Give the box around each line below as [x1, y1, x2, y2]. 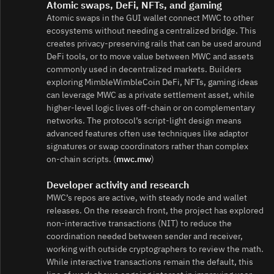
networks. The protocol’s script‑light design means [46, 114, 242, 126]
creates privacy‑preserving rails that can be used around [46, 37, 261, 49]
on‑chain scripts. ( [46, 153, 116, 165]
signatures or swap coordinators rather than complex [46, 140, 248, 152]
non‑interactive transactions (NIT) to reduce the [46, 217, 232, 229]
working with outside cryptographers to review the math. [46, 243, 264, 254]
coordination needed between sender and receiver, [46, 230, 243, 242]
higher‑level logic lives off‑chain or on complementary [46, 102, 255, 113]
